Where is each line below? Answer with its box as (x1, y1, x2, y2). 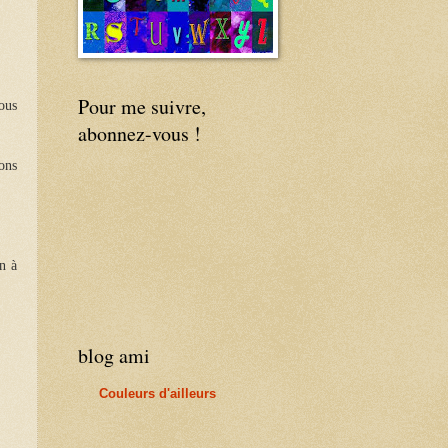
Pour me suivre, (78, 93, 206, 121)
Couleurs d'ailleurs (99, 385, 216, 401)
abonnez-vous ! (78, 120, 201, 148)
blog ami (78, 342, 150, 370)
